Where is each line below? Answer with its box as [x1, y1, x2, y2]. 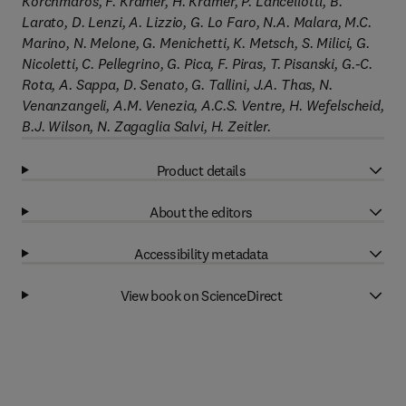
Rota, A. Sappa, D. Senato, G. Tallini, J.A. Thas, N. [22, 75, 333, 93]
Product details [156, 160, 246, 179]
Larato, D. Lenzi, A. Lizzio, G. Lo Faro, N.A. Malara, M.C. [22, 13, 372, 31]
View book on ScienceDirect [120, 285, 283, 304]
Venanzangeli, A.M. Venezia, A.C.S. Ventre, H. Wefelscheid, [22, 96, 384, 114]
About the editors [150, 202, 253, 221]
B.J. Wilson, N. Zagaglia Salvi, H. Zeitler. [22, 117, 271, 135]
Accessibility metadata [134, 244, 268, 263]
